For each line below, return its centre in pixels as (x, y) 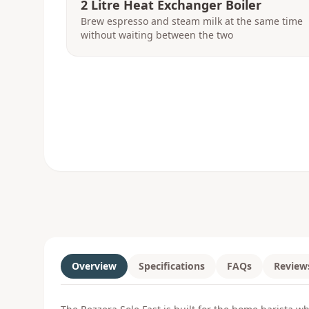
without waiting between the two (157, 35)
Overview (94, 266)
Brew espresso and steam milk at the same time (192, 21)
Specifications (172, 266)
